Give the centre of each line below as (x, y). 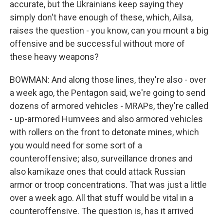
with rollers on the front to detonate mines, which (104, 132)
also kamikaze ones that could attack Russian (98, 172)
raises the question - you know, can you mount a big (109, 30)
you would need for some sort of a (76, 145)
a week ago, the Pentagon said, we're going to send (108, 93)
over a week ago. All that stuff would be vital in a (101, 198)
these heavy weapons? (54, 57)
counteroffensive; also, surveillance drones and (101, 158)
